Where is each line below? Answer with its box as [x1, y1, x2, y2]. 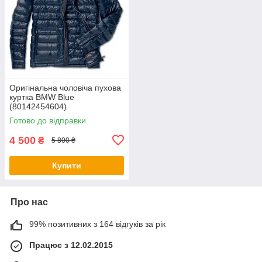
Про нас [11, 196, 48, 207]
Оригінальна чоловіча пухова [9, 82, 121, 92]
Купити [52, 160, 81, 170]
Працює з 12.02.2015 [29, 240, 113, 250]
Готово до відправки [9, 115, 86, 125]
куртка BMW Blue [9, 92, 74, 102]
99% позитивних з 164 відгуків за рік [29, 219, 166, 229]
